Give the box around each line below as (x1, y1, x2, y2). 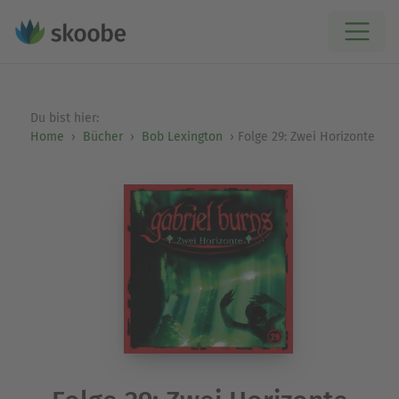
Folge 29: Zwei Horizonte (237, 129, 375, 144)
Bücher (82, 129, 123, 144)
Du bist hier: (29, 110, 102, 126)
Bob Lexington (141, 129, 223, 144)
